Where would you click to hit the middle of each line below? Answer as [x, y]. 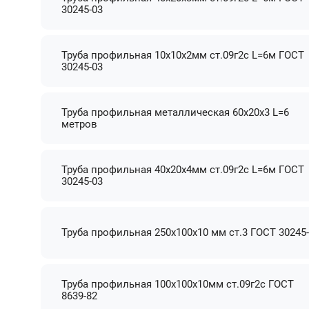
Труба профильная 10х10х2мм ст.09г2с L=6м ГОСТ [183, 55]
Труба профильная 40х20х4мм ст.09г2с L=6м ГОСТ [183, 169]
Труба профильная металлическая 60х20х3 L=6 [176, 112]
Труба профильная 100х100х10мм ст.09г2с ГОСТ [178, 284]
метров [80, 124]
